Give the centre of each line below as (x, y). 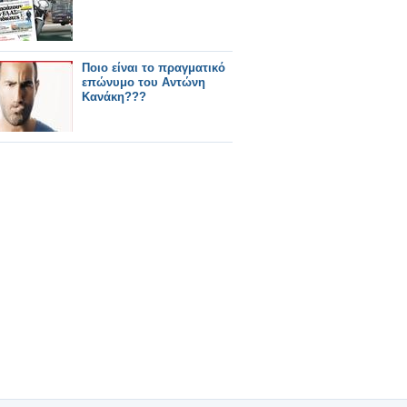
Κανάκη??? (114, 97)
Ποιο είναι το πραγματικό (154, 68)
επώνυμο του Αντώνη (144, 82)
